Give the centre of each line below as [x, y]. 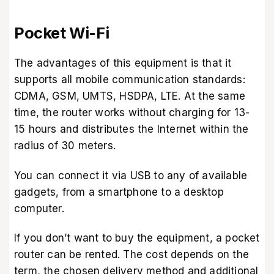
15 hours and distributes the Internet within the [131, 129]
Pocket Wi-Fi [62, 33]
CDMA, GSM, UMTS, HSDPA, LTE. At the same [130, 96]
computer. [39, 208]
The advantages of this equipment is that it [123, 63]
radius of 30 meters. [65, 146]
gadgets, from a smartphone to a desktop [119, 192]
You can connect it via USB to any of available [131, 175]
